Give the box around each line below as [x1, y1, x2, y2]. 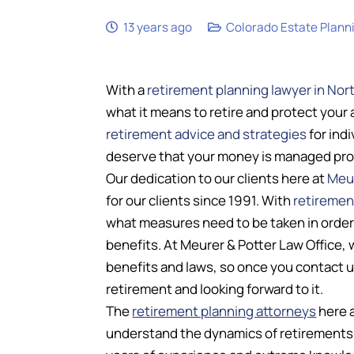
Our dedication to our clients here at [106, 169, 328, 187]
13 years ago [122, 19, 192, 36]
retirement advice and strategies [106, 125, 307, 143]
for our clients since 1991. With [106, 191, 294, 209]
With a [106, 81, 148, 99]
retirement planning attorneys [132, 302, 317, 320]
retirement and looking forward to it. [106, 280, 324, 298]
